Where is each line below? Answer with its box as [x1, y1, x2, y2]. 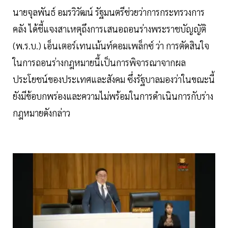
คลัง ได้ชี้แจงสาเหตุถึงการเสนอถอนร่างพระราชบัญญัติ [13, 23, 206, 35]
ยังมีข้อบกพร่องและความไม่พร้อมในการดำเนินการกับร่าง [13, 90, 213, 102]
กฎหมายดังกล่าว [13, 107, 70, 119]
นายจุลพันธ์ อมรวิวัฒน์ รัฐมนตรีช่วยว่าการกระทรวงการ [13, 6, 205, 18]
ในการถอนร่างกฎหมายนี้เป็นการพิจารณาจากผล [13, 56, 186, 69]
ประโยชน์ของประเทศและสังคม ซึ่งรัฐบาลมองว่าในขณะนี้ [13, 73, 215, 85]
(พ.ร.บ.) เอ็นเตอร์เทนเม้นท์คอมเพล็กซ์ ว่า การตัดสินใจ [13, 40, 209, 52]
